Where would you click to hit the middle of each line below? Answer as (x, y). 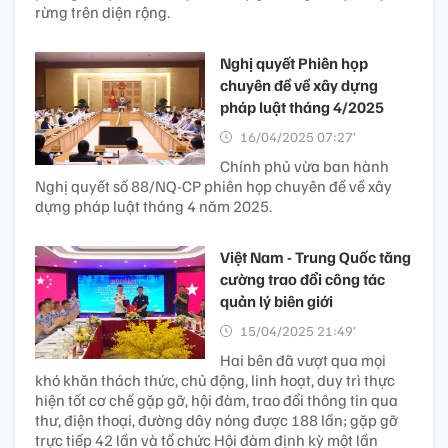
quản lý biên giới (276, 301)
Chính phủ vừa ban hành (304, 166)
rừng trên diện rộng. (102, 12)
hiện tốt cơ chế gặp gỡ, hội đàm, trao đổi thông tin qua (216, 400)
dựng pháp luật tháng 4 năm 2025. (153, 206)
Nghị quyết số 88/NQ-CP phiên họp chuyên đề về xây (213, 186)
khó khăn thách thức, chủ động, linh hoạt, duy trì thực (215, 380)
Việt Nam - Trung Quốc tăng (315, 257)
